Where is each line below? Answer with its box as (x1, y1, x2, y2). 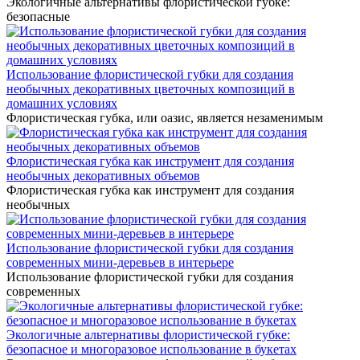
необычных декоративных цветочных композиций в (6, 82, 295, 96)
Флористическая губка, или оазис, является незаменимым (6, 111, 323, 125)
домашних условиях (6, 96, 117, 110)
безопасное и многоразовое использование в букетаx (6, 342, 297, 356)
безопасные (6, 10, 70, 23)
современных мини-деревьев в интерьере (6, 256, 234, 269)
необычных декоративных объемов (6, 169, 200, 182)
